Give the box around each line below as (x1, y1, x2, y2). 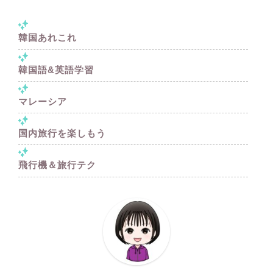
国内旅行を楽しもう (18, 127, 107, 138)
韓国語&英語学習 (18, 64, 94, 75)
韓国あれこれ (18, 32, 77, 43)
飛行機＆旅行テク (18, 159, 97, 170)
